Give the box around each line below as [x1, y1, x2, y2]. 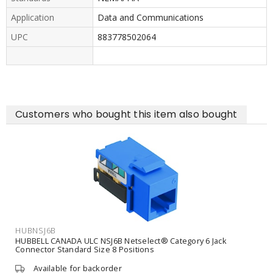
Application [11, 11, 54, 23]
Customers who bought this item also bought [15, 107, 238, 121]
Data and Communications [97, 11, 204, 23]
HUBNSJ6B [15, 224, 56, 236]
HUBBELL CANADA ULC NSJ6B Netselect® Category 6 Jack [15, 235, 227, 246]
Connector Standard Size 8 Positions [15, 243, 154, 255]
